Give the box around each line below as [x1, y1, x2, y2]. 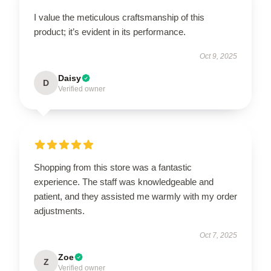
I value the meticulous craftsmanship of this [34, 12, 204, 22]
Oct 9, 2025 [200, 52, 237, 60]
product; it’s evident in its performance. [34, 27, 186, 37]
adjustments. [34, 206, 85, 216]
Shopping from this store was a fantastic [34, 162, 192, 172]
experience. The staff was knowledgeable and [34, 177, 214, 187]
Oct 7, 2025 [200, 231, 237, 240]
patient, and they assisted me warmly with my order [34, 191, 237, 201]
